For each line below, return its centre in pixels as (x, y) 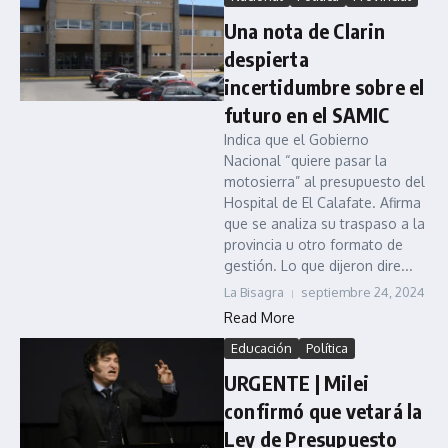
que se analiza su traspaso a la (324, 223)
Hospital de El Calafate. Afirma (322, 202)
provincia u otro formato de (313, 244)
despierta (266, 58)
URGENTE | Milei (296, 382)
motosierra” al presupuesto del (324, 181)
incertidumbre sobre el (324, 86)
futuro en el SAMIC (307, 114)
